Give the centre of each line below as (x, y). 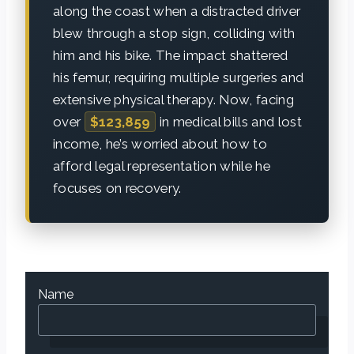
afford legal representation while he (162, 166)
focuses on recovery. (117, 188)
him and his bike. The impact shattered (171, 55)
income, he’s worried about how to (160, 143)
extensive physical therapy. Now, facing (174, 99)
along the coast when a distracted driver (177, 11)
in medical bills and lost (229, 121)
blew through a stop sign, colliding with (174, 33)
